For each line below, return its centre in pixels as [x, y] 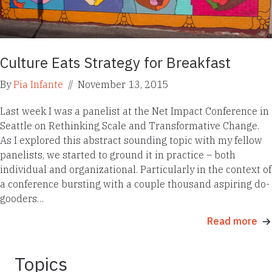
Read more [232, 221]
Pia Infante [38, 84]
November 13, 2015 [122, 84]
